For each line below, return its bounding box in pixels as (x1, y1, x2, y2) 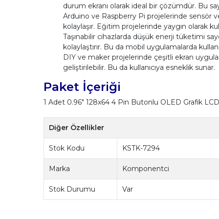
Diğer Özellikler (49, 123, 105, 132)
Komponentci (122, 164, 170, 173)
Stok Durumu (49, 184, 96, 194)
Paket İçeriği (43, 79, 121, 94)
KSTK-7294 (122, 143, 160, 153)
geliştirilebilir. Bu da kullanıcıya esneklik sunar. (63, 63, 215, 72)
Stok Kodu (49, 143, 85, 153)
